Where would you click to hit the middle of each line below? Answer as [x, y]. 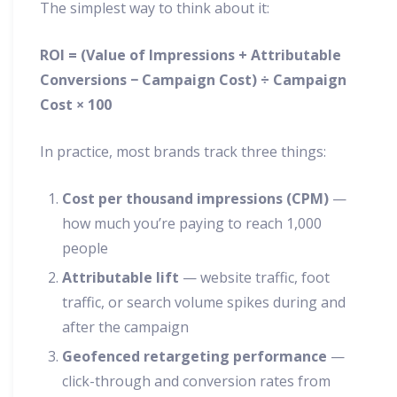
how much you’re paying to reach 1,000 [192, 224]
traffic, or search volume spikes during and [204, 303]
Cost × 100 [76, 105]
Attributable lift [121, 278]
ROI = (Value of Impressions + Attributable [191, 55]
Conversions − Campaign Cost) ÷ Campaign [193, 80]
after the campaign [125, 327]
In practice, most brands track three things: [183, 152]
